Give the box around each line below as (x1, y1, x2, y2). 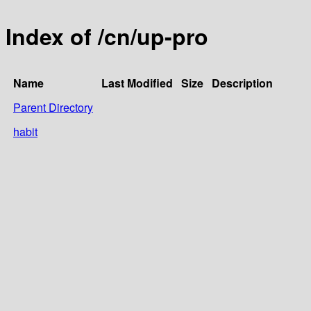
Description (212, 74, 273, 91)
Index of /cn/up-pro (6, 20, 208, 53)
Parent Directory (13, 99, 93, 115)
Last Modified (101, 74, 173, 91)
